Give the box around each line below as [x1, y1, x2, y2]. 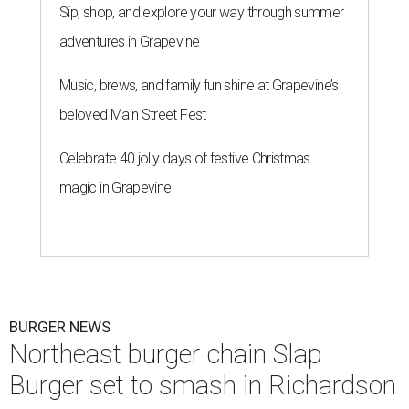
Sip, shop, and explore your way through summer [59, 4, 344, 22]
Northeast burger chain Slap [9, 339, 322, 371]
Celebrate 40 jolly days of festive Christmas [59, 150, 310, 168]
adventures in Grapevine [59, 33, 200, 51]
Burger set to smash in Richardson [9, 370, 396, 402]
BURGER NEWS [9, 318, 110, 337]
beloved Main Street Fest [59, 106, 206, 124]
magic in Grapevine [59, 179, 172, 197]
